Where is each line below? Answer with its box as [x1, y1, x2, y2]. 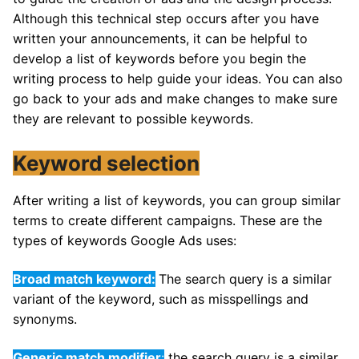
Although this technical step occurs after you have [13, 10, 319, 26]
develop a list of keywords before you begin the [13, 50, 306, 67]
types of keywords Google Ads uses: [13, 232, 236, 249]
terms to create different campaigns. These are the [13, 212, 322, 229]
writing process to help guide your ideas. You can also [13, 70, 343, 87]
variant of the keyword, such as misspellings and [13, 291, 309, 308]
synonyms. [13, 311, 77, 328]
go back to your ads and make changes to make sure [13, 90, 337, 107]
